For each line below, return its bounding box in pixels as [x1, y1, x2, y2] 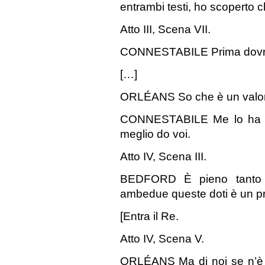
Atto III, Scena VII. [119, 23, 211, 35]
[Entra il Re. [119, 210, 179, 222]
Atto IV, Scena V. [119, 232, 204, 245]
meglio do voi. [119, 128, 190, 140]
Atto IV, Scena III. [119, 150, 206, 163]
